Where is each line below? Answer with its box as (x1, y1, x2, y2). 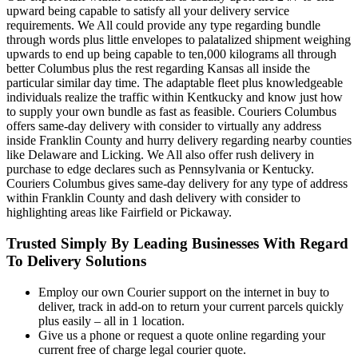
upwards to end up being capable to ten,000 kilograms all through (6, 47, 336, 62)
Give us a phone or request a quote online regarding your (38, 328, 325, 342)
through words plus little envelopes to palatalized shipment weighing (6, 33, 351, 47)
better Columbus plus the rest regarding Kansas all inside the (6, 62, 310, 76)
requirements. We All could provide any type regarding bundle (6, 18, 320, 33)
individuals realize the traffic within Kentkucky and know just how (6, 90, 343, 105)
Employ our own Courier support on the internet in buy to (38, 284, 329, 299)
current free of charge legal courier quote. (38, 342, 246, 356)
